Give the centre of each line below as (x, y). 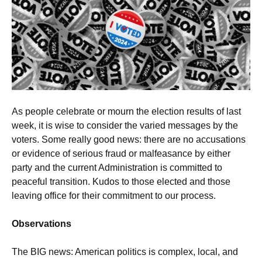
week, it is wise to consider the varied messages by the (125, 125)
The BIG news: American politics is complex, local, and (125, 251)
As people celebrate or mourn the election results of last (126, 111)
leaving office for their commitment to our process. (114, 195)
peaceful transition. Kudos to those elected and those (121, 181)
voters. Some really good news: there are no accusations (129, 139)
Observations (42, 223)
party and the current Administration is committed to (117, 167)
